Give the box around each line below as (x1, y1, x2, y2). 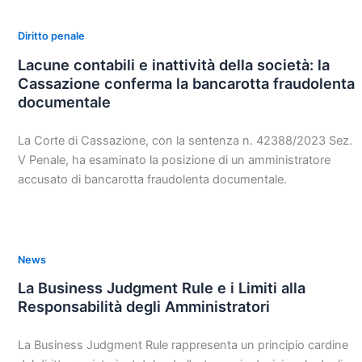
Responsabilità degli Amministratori (17, 297, 270, 316)
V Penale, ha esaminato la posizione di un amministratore (17, 152, 330, 167)
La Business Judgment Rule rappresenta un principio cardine (17, 337, 348, 352)
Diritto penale (17, 30, 85, 43)
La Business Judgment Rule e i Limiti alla (17, 279, 305, 297)
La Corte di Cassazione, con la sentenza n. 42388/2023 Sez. (17, 133, 352, 148)
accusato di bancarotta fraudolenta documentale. (17, 171, 287, 187)
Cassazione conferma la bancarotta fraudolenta (17, 74, 355, 92)
